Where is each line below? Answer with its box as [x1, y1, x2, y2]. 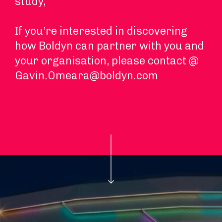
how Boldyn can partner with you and [15, 39, 204, 53]
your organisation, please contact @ [15, 54, 199, 67]
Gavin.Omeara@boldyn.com [15, 69, 158, 82]
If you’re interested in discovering [15, 24, 187, 38]
